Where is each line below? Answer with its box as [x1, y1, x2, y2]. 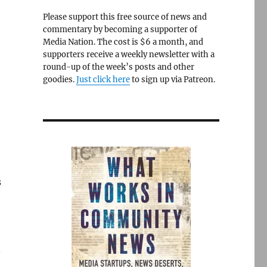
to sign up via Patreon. [129, 74, 215, 85]
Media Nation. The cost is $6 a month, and [42, 37, 203, 47]
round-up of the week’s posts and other [42, 62, 194, 72]
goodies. [42, 74, 76, 85]
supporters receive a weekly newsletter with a [42, 49, 215, 60]
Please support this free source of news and [42, 12, 207, 22]
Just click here [76, 74, 130, 85]
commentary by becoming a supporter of [42, 24, 197, 35]
